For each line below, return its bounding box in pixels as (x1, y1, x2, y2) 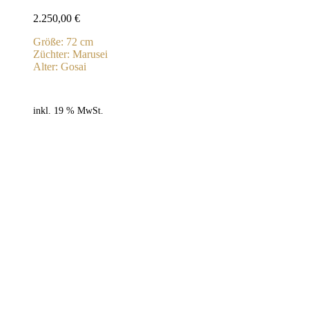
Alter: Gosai (33, 61, 86, 73)
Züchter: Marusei (33, 48, 108, 61)
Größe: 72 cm (33, 36, 93, 48)
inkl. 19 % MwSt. (33, 104, 103, 116)
